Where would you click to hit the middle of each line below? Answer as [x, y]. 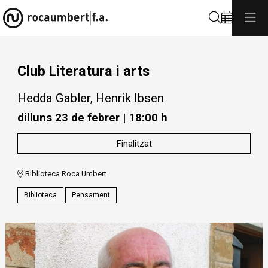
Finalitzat [134, 144]
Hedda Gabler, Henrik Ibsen [91, 98]
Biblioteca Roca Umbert [65, 173]
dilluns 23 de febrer [68, 118]
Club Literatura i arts [85, 71]
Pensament [91, 195]
